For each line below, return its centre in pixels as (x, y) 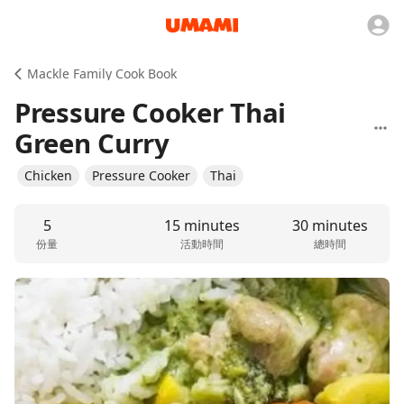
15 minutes (202, 225)
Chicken (48, 175)
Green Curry (92, 143)
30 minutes (330, 225)
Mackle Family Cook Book (102, 73)
